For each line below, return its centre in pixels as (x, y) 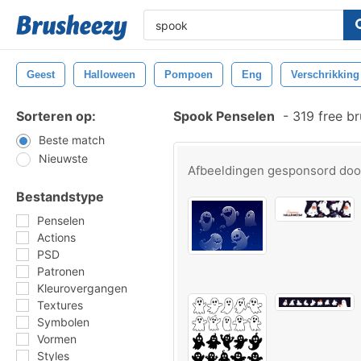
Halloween (110, 75)
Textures (60, 305)
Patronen (61, 271)
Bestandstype (60, 197)
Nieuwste (63, 158)
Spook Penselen (224, 116)
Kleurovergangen (82, 288)
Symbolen (63, 322)
